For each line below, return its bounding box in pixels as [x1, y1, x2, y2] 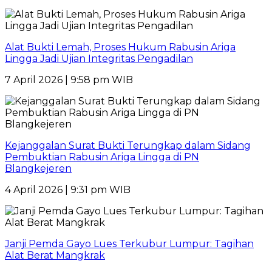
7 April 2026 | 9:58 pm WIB [5, 73, 133, 86]
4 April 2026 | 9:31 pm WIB [5, 183, 131, 195]
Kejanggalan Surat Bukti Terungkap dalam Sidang [5, 139, 251, 151]
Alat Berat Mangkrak [5, 249, 105, 261]
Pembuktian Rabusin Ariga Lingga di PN [5, 151, 199, 163]
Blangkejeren [5, 162, 72, 174]
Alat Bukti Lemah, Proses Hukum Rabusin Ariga [5, 41, 236, 53]
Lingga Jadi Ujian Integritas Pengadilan [5, 52, 193, 64]
